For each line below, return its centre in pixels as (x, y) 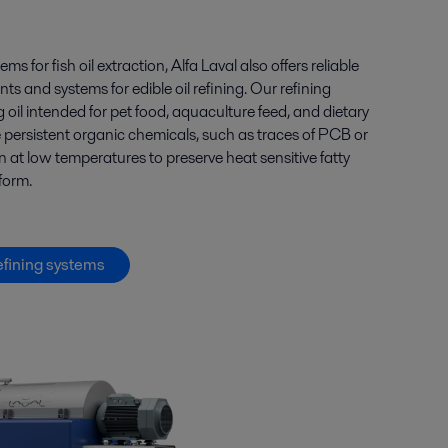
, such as (224, 135)
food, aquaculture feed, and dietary (251, 112)
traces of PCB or (310, 135)
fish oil (74, 66)
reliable (333, 66)
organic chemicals (132, 135)
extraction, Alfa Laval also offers (202, 66)
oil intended (46, 112)
